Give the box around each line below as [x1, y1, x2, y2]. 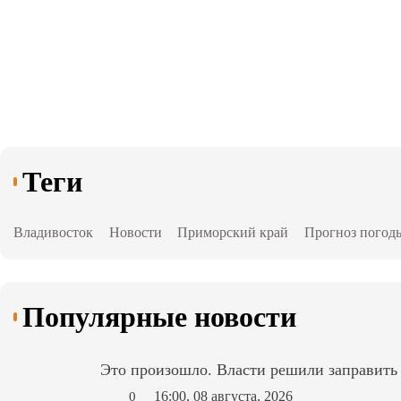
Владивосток [13, 225, 94, 242]
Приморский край [177, 225, 289, 242]
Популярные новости [22, 301, 297, 334]
